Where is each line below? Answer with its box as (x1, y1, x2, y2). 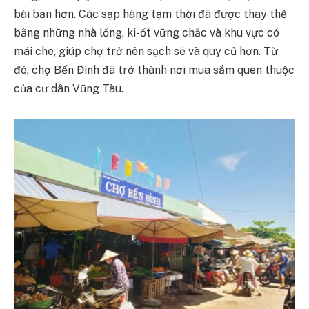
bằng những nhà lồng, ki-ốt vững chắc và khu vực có (14, 26, 279, 40)
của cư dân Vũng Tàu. (14, 82, 123, 96)
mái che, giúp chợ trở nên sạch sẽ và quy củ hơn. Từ (14, 45, 278, 59)
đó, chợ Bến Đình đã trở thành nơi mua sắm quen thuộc (14, 63, 295, 77)
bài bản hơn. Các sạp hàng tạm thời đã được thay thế (14, 8, 287, 21)
